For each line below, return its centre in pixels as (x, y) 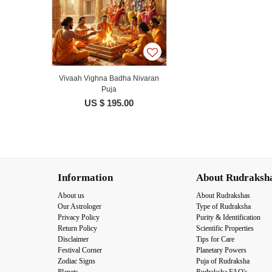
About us (71, 195)
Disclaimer (73, 239)
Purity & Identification (228, 217)
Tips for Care (215, 239)
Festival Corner (80, 250)
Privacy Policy (79, 217)
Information (85, 177)
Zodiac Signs (76, 261)
